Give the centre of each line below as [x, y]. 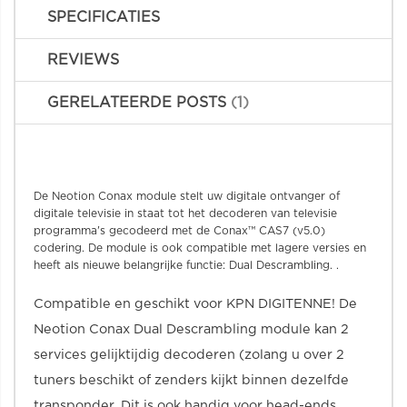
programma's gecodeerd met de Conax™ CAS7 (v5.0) [179, 231]
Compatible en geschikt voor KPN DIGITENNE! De [195, 304]
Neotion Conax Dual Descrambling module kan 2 [191, 329]
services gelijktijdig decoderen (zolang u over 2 [189, 355]
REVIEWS [83, 60]
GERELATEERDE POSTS [139, 103]
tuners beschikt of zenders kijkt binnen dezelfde [191, 380]
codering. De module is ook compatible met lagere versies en [200, 248]
